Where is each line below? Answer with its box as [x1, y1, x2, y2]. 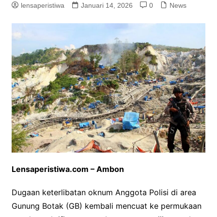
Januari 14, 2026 [80, 1, 133, 10]
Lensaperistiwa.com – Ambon [11, 164, 124, 174]
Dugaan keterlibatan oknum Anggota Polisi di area [11, 187, 196, 197]
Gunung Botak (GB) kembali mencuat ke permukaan [11, 201, 201, 211]
